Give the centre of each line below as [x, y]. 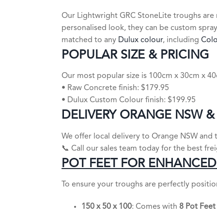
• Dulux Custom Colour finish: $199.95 [129, 100]
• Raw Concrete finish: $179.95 [115, 88]
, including [182, 40]
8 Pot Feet [197, 207]
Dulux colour [140, 40]
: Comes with [155, 207]
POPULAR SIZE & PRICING [135, 55]
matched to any [90, 40]
